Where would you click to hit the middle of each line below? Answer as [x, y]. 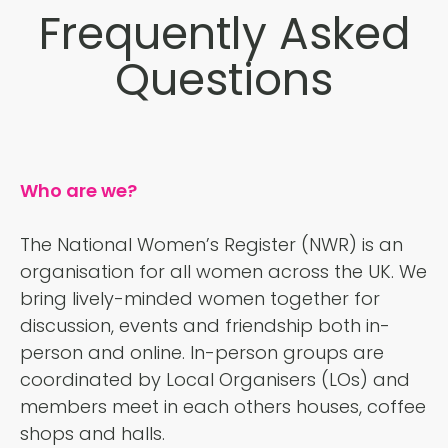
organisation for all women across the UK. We [223, 272]
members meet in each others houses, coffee [223, 407]
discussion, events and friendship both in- [205, 326]
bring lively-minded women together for [200, 299]
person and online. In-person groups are [202, 353]
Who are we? [78, 191]
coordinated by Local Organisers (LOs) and [215, 380]
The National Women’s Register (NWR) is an [211, 245]
